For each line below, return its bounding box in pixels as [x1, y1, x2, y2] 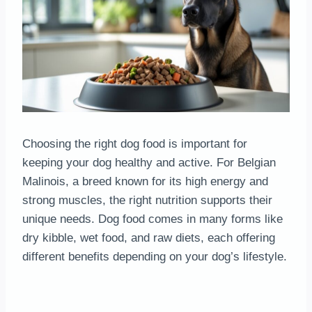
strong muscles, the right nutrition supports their [22, 193, 272, 207]
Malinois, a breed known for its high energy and [22, 174, 268, 188]
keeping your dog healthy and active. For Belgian [22, 155, 276, 169]
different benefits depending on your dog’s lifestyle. [22, 249, 287, 263]
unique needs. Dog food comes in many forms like [22, 212, 283, 226]
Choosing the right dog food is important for [22, 136, 247, 150]
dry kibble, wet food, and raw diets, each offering [22, 231, 275, 244]
